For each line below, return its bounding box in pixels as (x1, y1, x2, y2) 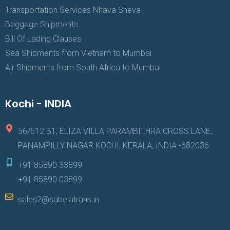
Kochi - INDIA (5, 97, 71, 111)
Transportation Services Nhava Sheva (5, 5, 141, 15)
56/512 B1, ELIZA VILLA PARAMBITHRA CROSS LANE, (18, 126, 212, 137)
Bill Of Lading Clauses (5, 34, 81, 44)
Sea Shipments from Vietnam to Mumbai (5, 48, 151, 59)
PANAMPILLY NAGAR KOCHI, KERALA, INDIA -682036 (18, 141, 209, 151)
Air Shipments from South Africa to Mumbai (5, 63, 161, 73)
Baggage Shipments (5, 20, 78, 30)
